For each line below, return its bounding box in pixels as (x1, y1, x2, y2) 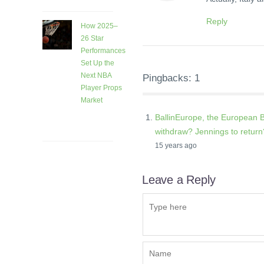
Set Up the (81, 59, 114, 68)
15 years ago (155, 141, 197, 150)
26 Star (81, 34, 104, 43)
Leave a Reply (142, 173, 216, 186)
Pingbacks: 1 (143, 72, 200, 84)
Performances (81, 47, 126, 55)
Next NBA (81, 71, 111, 80)
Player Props (81, 84, 122, 93)
